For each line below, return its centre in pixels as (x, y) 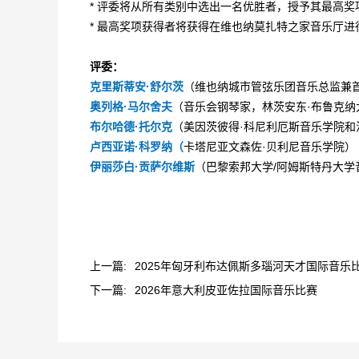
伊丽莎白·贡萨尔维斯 (142, 167)
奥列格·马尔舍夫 (131, 107)
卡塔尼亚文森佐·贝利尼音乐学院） (270, 147)
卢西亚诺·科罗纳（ (137, 147)
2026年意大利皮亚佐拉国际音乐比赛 (226, 290)
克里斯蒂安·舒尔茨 (137, 87)
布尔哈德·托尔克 (131, 127)
